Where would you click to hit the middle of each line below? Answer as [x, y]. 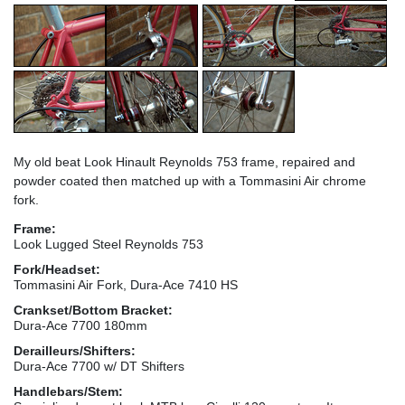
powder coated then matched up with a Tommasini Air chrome [190, 180]
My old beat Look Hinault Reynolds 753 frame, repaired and [184, 161]
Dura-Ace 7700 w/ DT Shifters [99, 366]
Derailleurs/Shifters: [75, 350]
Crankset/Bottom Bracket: [93, 310]
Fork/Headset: [57, 269]
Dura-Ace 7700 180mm [80, 325]
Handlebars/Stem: [68, 391]
